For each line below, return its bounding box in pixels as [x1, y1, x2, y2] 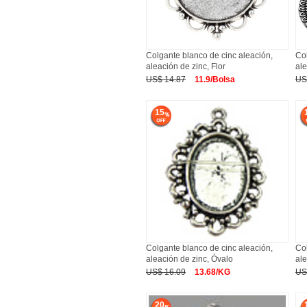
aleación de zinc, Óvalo [146, 254, 233, 264]
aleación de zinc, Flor [146, 62, 225, 71]
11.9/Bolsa [195, 75, 235, 84]
